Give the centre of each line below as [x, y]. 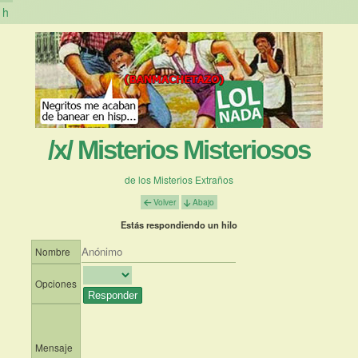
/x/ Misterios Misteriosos [179, 150]
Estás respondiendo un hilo [179, 225]
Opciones [56, 284]
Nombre [53, 252]
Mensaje [54, 348]
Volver [163, 202]
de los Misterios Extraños [179, 179]
